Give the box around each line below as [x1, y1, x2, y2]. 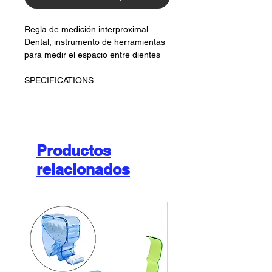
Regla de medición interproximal [24, 24, 148, 34]
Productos [36, 141, 111, 160]
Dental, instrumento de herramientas [24, 37, 165, 47]
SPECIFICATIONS [24, 75, 93, 85]
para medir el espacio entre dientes [24, 50, 160, 59]
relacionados [36, 160, 130, 178]
